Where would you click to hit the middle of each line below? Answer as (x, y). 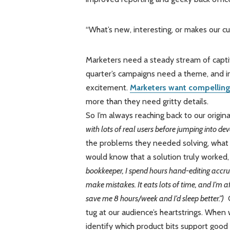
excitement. (108, 88)
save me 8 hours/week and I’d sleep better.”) (155, 199)
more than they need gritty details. (147, 102)
